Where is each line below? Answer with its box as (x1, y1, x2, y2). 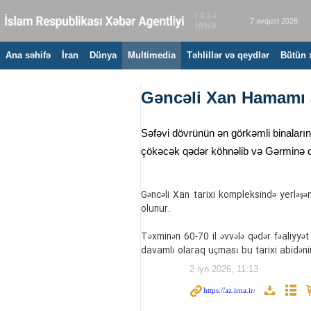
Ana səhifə (6, 50, 51, 60)
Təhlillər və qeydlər (187, 50, 269, 60)
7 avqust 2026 (250, 17, 298, 25)
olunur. (141, 202, 171, 217)
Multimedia (128, 50, 176, 60)
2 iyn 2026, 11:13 (190, 264, 258, 274)
